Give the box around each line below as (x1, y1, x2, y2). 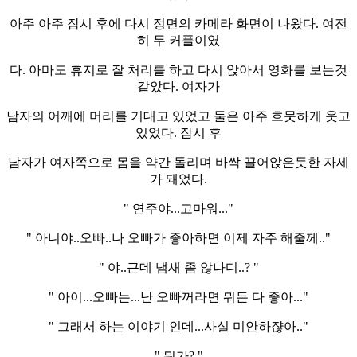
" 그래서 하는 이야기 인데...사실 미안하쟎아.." (49, 319, 308, 333)
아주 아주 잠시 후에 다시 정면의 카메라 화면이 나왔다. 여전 (10, 16, 347, 30)
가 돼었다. (150, 171, 207, 186)
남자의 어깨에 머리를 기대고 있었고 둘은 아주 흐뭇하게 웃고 (6, 108, 351, 123)
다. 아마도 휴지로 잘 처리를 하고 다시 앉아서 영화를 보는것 (10, 62, 347, 76)
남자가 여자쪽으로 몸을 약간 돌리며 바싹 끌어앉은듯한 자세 (8, 155, 349, 169)
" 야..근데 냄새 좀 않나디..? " (98, 260, 259, 274)
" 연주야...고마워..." (124, 201, 233, 215)
